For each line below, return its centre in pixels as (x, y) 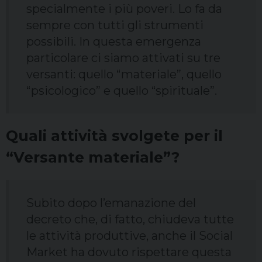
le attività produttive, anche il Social (130, 236)
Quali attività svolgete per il (114, 136)
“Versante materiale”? (93, 158)
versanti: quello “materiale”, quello (124, 75)
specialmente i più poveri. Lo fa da (124, 9)
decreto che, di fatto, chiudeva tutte (130, 220)
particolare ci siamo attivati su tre (123, 58)
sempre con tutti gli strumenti (115, 25)
